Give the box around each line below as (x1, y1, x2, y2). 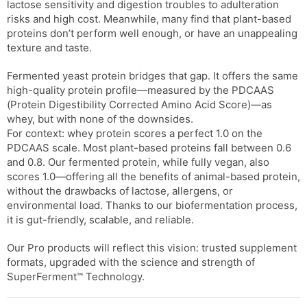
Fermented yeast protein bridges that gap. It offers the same (7, 69, 298, 82)
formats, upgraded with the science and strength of (7, 255, 255, 269)
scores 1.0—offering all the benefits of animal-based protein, (7, 169, 300, 183)
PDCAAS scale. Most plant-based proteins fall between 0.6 (7, 140, 291, 154)
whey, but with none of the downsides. (7, 112, 193, 125)
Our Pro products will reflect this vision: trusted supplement (7, 241, 297, 254)
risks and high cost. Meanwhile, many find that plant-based (7, 12, 291, 25)
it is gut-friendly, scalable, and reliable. (7, 212, 194, 226)
